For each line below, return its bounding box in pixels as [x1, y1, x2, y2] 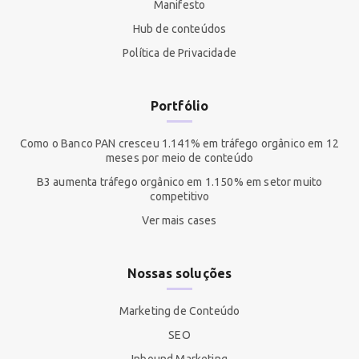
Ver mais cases [142, 214, 217, 228]
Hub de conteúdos [132, 22, 227, 36]
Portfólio [150, 99, 209, 114]
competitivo [149, 190, 210, 204]
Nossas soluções [127, 266, 232, 281]
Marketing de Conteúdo [119, 305, 240, 318]
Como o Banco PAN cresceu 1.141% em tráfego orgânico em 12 [19, 137, 340, 151]
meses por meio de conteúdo [105, 151, 254, 165]
